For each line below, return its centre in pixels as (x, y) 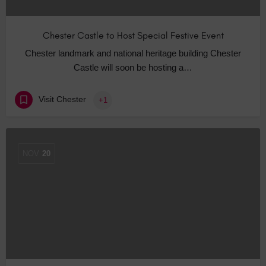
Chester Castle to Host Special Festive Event (133, 36)
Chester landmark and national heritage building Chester (133, 53)
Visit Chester (62, 99)
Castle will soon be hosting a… (133, 68)
